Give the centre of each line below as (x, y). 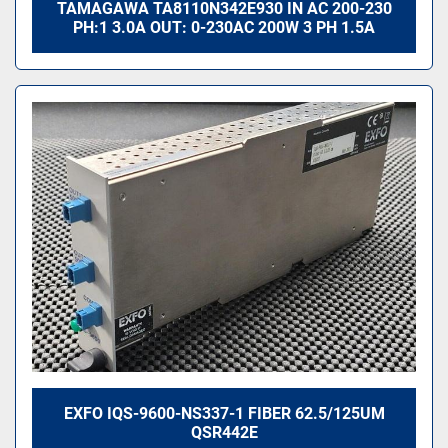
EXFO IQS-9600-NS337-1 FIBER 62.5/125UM (224, 413)
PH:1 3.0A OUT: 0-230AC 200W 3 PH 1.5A (224, 27)
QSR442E (224, 432)
